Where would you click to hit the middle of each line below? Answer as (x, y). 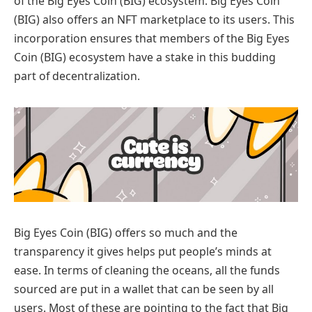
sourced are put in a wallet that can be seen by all (144, 289)
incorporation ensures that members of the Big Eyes (152, 38)
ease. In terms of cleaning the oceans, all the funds (147, 270)
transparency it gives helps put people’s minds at (143, 251)
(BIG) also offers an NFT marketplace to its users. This (154, 19)
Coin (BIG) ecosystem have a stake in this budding (145, 57)
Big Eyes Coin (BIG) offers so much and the (126, 232)
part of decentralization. (77, 76)
